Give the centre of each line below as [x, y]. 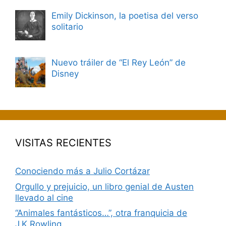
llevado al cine [44, 197]
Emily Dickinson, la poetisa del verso [125, 15]
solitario [67, 26]
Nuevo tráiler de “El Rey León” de [119, 63]
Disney [65, 74]
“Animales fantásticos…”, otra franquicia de [101, 213]
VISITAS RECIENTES [63, 143]
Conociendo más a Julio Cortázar [82, 171]
